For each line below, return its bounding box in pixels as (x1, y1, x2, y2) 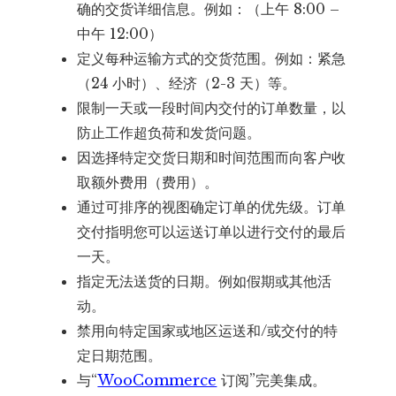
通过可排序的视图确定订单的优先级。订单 (77, 198, 346, 217)
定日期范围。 (77, 346, 163, 365)
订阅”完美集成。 (217, 371, 327, 390)
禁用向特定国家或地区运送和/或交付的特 (77, 322, 339, 340)
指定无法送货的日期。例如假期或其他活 (77, 272, 332, 291)
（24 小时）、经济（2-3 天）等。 (77, 74, 297, 93)
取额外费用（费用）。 (77, 173, 219, 192)
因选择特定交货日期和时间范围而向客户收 (77, 148, 346, 167)
